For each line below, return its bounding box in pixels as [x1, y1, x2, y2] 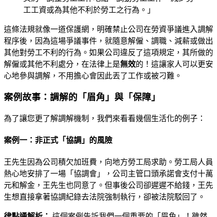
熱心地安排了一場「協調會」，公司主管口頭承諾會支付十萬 [4, 170, 213, 178]
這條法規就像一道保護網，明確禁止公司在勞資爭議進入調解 [4, 25, 213, 33]
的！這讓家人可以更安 [136, 60, 213, 68]
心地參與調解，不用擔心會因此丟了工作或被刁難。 [4, 71, 182, 80]
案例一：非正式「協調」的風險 [4, 136, 112, 145]
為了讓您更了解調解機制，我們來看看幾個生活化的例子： [4, 114, 205, 123]
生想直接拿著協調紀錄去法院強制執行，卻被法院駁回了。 [4, 193, 205, 201]
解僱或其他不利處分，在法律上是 [4, 60, 120, 68]
